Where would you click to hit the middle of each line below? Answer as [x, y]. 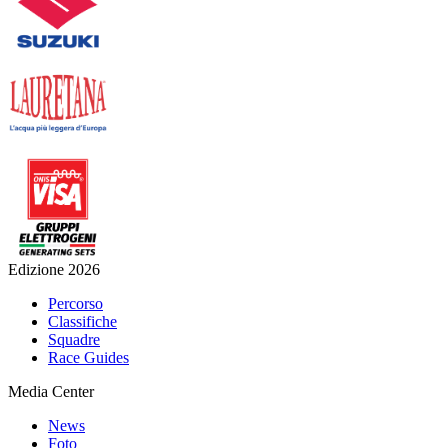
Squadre [74, 340]
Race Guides [88, 358]
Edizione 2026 [54, 270]
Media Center [51, 392]
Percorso [75, 304]
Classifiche [82, 322]
